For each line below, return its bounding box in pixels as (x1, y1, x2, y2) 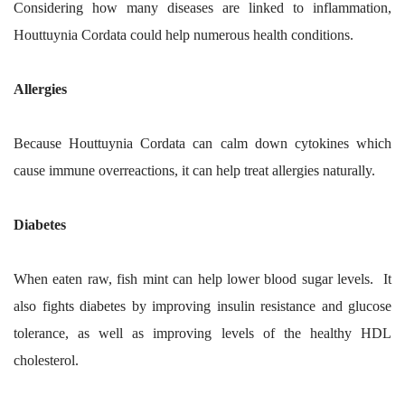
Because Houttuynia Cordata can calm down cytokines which (14, 135, 391, 151)
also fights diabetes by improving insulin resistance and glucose (14, 297, 391, 314)
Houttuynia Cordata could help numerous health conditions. (14, 26, 353, 42)
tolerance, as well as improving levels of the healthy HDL (14, 325, 391, 341)
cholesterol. (14, 352, 79, 368)
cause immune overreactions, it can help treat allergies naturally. (14, 162, 375, 178)
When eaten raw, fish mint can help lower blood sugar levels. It (14, 270, 391, 287)
